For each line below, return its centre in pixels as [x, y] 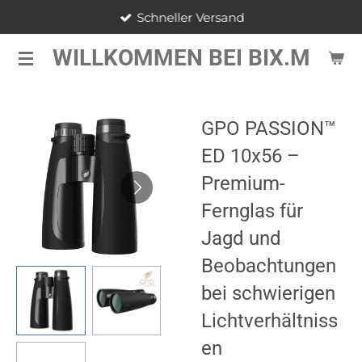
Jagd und [241, 238]
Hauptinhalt [40, 40]
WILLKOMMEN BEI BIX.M [181, 58]
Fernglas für [252, 210]
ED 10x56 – [250, 156]
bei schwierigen [268, 293]
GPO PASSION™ [269, 128]
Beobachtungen [269, 265]
